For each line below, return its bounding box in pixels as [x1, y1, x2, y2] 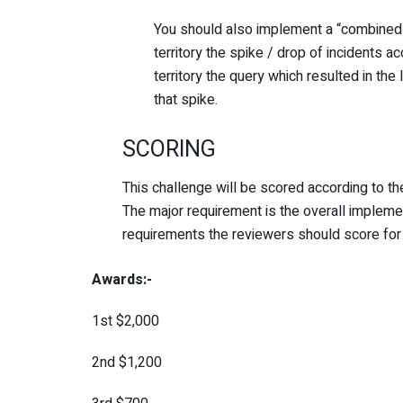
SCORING [122, 132, 217, 166]
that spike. [153, 88, 218, 111]
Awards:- [92, 269, 152, 291]
